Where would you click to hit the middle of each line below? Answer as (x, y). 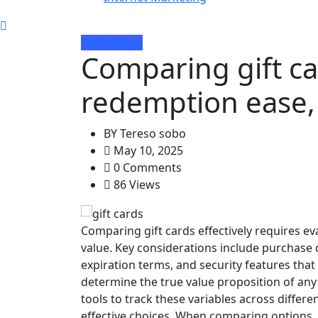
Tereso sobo (152, 133)
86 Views (136, 184)
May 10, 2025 (147, 150)
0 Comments (146, 167)
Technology (112, 42)
